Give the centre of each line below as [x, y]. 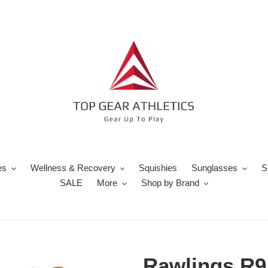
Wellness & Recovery [73, 168]
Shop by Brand [170, 183]
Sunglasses [215, 168]
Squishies [158, 168]
